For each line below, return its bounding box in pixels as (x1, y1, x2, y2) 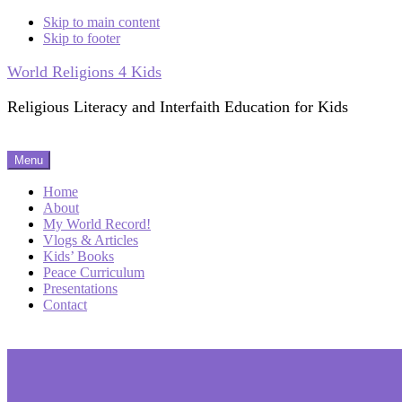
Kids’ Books (43, 249, 114, 264)
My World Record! (43, 216, 151, 232)
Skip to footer (43, 31, 120, 46)
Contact (43, 297, 87, 312)
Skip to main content (43, 14, 160, 30)
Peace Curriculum (43, 265, 144, 280)
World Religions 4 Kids (7, 63, 162, 81)
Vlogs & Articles (43, 232, 138, 248)
